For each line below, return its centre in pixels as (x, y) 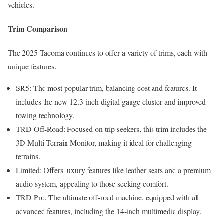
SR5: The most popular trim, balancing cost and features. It (106, 88)
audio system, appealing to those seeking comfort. (92, 184)
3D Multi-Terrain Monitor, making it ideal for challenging (104, 143)
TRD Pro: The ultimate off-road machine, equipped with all (107, 197)
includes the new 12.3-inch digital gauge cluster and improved (111, 102)
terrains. (28, 156)
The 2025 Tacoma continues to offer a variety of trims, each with (108, 53)
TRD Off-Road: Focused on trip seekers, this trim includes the (111, 129)
